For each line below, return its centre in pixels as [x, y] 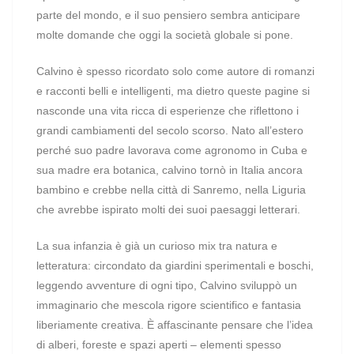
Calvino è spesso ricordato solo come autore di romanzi [175, 71]
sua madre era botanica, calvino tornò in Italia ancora [169, 170]
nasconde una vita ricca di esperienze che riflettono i [168, 111]
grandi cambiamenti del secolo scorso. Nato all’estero [170, 130]
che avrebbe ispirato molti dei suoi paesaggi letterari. [170, 209]
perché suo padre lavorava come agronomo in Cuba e [172, 150]
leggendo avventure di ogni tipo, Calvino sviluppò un [167, 285]
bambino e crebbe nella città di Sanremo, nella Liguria [171, 190]
